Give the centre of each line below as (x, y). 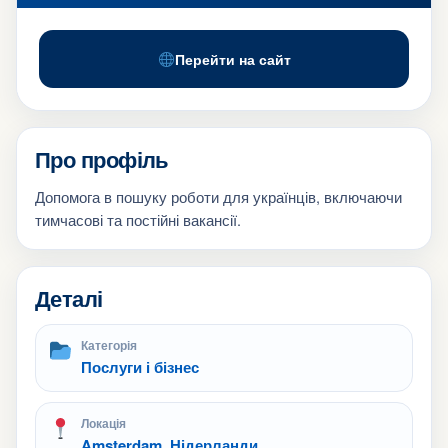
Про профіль (102, 159)
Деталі (69, 298)
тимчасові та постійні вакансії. (138, 219)
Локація (103, 423)
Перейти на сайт (233, 59)
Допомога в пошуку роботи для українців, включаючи (218, 196)
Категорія (109, 345)
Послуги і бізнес (140, 367)
